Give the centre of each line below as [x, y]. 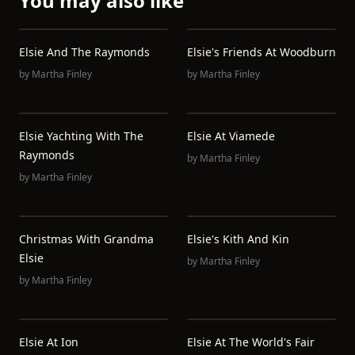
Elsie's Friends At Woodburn [261, 52]
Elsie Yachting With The [81, 136]
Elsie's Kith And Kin [238, 239]
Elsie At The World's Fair [251, 342]
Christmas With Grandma [86, 239]
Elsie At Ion [49, 342]
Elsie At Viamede [231, 136]
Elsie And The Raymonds [84, 52]
